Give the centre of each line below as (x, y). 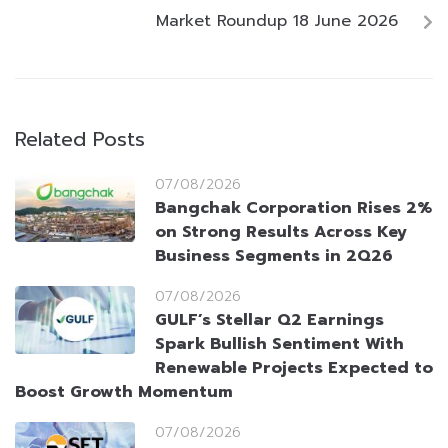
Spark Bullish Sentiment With (279, 344)
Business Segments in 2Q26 (274, 256)
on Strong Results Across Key (281, 232)
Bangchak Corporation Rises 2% (293, 208)
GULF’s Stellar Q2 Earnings (269, 320)
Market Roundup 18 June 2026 (277, 21)
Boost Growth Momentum (124, 392)
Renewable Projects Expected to (294, 368)
